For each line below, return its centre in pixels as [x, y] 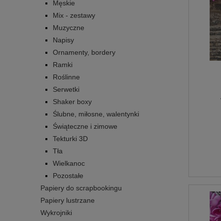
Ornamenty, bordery [84, 52]
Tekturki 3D [70, 138]
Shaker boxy [72, 101]
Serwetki [66, 89]
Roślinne [66, 77]
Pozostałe [68, 175]
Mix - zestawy [74, 15]
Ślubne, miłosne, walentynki [96, 114]
